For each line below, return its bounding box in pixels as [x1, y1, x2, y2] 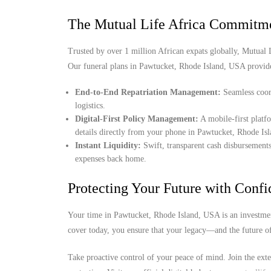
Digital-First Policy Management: [75, 114, 199, 123]
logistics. [75, 100, 106, 110]
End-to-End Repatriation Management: [75, 87, 221, 97]
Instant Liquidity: [75, 140, 142, 150]
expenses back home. [75, 154, 147, 163]
